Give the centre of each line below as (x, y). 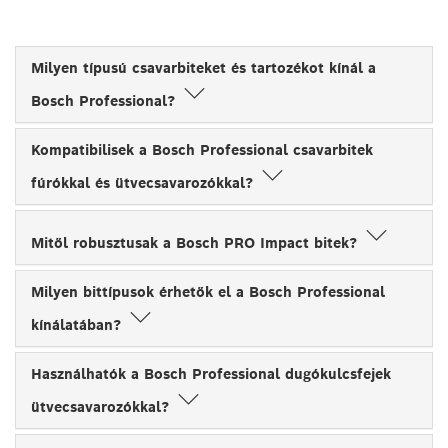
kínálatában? (78, 324)
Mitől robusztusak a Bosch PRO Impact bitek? (196, 242)
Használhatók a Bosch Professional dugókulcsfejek (211, 373)
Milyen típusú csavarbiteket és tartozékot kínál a (203, 67)
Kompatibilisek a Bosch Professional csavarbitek (202, 149)
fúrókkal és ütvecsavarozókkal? (144, 182)
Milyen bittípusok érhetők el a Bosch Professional (208, 291)
